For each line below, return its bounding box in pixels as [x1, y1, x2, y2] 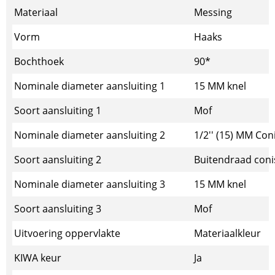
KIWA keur [14, 251, 61, 265]
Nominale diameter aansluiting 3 [14, 177, 165, 191]
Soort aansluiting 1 [14, 104, 101, 117]
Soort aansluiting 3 [14, 202, 101, 215]
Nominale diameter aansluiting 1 [14, 79, 165, 93]
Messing [194, 6, 232, 19]
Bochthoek [14, 55, 64, 68]
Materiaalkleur [194, 227, 261, 240]
